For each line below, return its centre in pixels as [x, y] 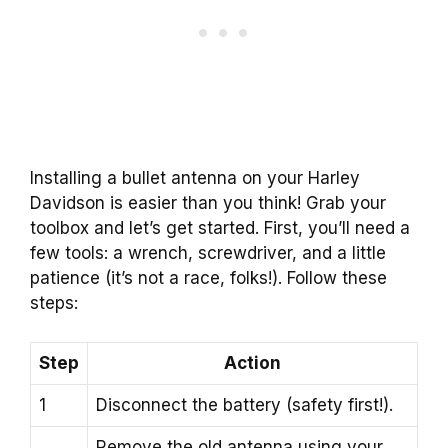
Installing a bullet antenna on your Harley [195, 178]
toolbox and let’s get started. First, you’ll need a [220, 228]
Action [252, 362]
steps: [54, 303]
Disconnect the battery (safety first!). [244, 404]
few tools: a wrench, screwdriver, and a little [208, 253]
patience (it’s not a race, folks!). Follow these [208, 278]
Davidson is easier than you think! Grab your [208, 203]
